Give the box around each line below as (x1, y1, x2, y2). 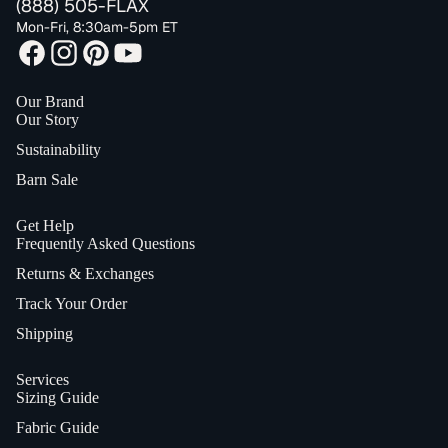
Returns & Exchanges (16, 264, 154, 282)
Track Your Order (16, 294, 127, 312)
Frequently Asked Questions (16, 234, 195, 252)
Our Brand (16, 92, 84, 110)
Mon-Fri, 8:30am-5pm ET (16, 17, 178, 36)
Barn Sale (16, 170, 78, 188)
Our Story (16, 110, 79, 128)
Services (16, 370, 69, 388)
